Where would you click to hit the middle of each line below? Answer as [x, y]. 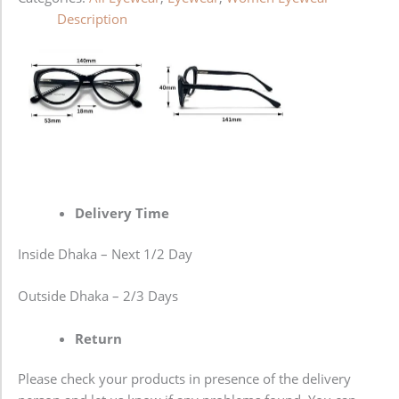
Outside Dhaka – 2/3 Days [98, 296]
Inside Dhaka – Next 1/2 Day [105, 253]
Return [98, 338]
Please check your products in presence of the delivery [184, 379]
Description [92, 18]
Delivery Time [122, 213]
